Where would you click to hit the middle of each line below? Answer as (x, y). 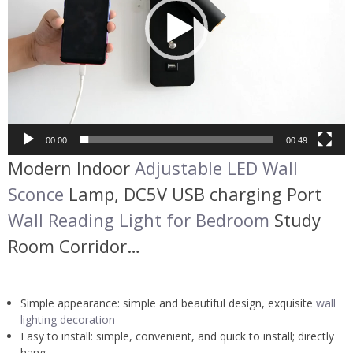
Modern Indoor (71, 167)
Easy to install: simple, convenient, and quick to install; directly (177, 336)
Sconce (36, 193)
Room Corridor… (74, 245)
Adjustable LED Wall (216, 167)
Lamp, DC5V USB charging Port (193, 193)
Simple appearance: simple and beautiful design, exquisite (168, 303)
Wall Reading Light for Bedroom (139, 219)
